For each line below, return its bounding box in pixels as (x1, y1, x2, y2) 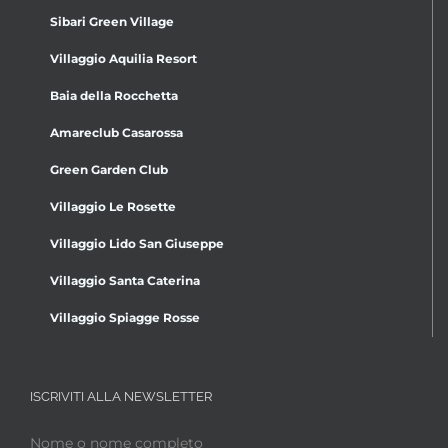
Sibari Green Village (50, 13, 174, 29)
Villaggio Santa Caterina (50, 272, 200, 288)
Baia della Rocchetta (50, 87, 178, 103)
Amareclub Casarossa (50, 124, 183, 140)
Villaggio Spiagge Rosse (50, 309, 200, 325)
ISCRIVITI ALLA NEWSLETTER (30, 388, 212, 404)
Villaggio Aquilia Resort (50, 50, 197, 66)
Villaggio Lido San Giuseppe (50, 235, 224, 251)
